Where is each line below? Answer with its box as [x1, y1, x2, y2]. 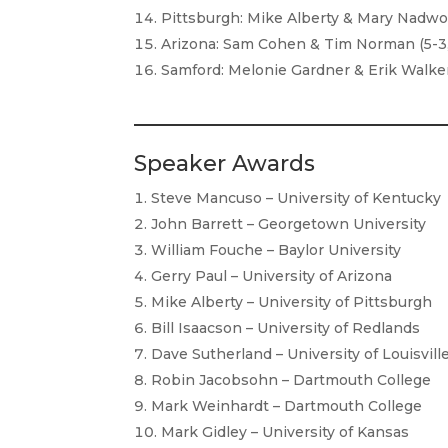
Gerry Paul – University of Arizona [151, 267, 393, 286]
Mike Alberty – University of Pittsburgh [151, 293, 433, 312]
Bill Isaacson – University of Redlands [151, 319, 421, 338]
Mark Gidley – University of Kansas [161, 423, 410, 442]
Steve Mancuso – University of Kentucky [151, 189, 442, 208]
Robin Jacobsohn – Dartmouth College [151, 371, 432, 390]
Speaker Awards [134, 150, 316, 178]
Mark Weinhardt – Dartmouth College [151, 397, 423, 416]
